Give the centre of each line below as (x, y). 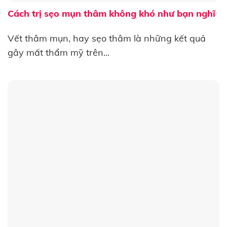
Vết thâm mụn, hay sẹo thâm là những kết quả (106, 38)
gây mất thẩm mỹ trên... (58, 52)
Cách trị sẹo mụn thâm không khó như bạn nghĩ (111, 13)
